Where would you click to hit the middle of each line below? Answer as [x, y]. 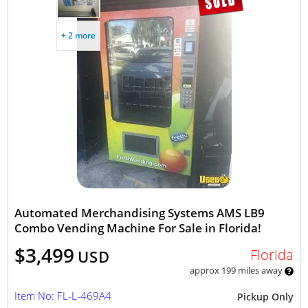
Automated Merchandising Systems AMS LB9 [140, 213]
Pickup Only [265, 297]
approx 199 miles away [237, 270]
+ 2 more [78, 35]
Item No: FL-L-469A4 [63, 296]
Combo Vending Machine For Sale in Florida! [138, 228]
